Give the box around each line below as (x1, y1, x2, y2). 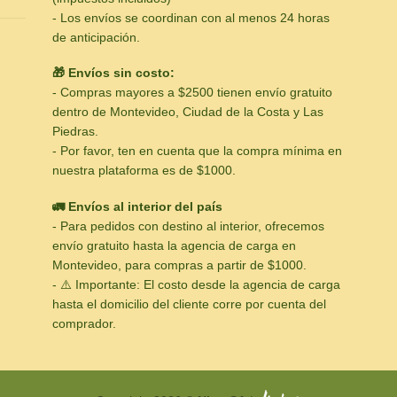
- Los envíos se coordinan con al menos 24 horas (52, 11, 330, 26)
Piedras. (52, 124, 98, 139)
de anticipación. (52, 30, 140, 45)
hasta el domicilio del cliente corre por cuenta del (52, 296, 326, 311)
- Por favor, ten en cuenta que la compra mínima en (52, 144, 342, 159)
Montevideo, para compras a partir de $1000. (52, 257, 307, 272)
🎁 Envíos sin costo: (52, 66, 175, 81)
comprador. (52, 315, 116, 331)
